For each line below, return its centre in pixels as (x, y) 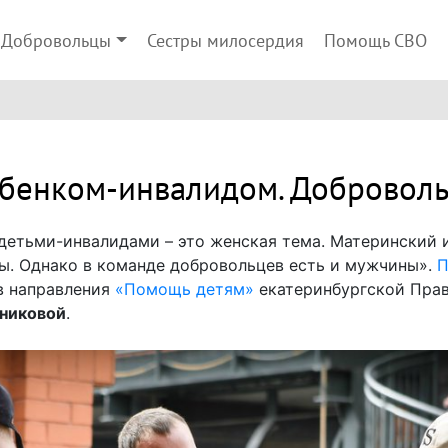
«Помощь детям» (184, 289)
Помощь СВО (375, 41)
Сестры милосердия (225, 41)
